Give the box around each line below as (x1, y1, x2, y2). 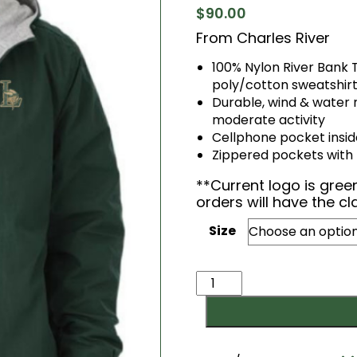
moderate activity (212, 111, 326, 129)
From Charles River (196, 28, 331, 48)
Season (195, 287, 241, 305)
